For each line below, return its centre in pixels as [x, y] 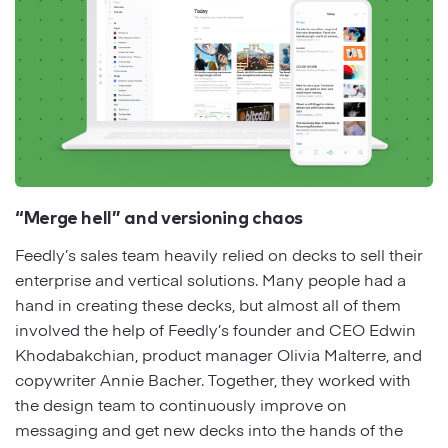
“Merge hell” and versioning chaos [161, 216]
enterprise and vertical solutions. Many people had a [210, 279]
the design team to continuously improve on [181, 404]
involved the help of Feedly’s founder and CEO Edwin [215, 329]
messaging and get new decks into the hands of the [209, 429]
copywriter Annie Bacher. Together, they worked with [213, 379]
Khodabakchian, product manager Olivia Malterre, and [218, 354]
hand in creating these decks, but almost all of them [208, 304]
